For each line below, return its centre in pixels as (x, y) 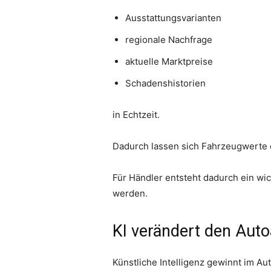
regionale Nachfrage (169, 40)
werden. (130, 194)
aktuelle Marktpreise (169, 62)
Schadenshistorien (165, 83)
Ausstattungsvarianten (173, 18)
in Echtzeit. (136, 115)
